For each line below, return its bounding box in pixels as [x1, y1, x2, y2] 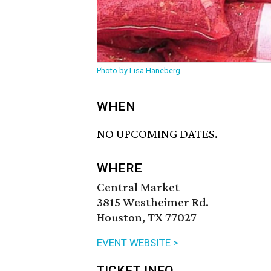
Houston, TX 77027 [97, 210, 197, 225]
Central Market [97, 180, 180, 195]
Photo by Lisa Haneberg [97, 66, 180, 75]
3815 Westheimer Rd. [97, 195, 209, 210]
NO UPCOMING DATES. [97, 126, 218, 142]
